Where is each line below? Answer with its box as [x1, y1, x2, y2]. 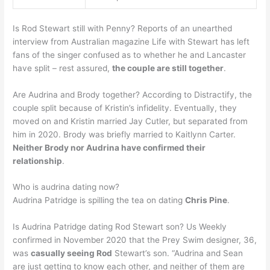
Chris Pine [185, 195, 228, 206]
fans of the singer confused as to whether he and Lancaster [13, 49, 246, 60]
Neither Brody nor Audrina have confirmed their [13, 142, 206, 152]
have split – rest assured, [13, 63, 113, 73]
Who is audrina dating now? [13, 182, 120, 192]
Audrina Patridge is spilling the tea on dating [13, 195, 186, 206]
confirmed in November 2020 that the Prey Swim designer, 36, [13, 235, 257, 245]
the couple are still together [112, 63, 224, 73]
